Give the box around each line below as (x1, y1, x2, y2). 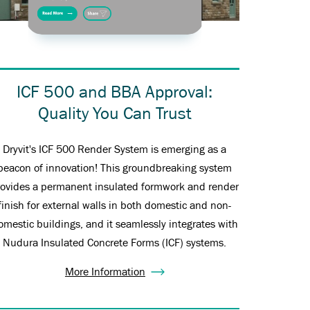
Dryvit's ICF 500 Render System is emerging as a (3, 144, 227, 156)
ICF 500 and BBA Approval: (17, 83, 213, 101)
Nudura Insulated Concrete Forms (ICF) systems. (3, 237, 227, 249)
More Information (64, 266, 145, 278)
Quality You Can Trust (37, 104, 192, 122)
